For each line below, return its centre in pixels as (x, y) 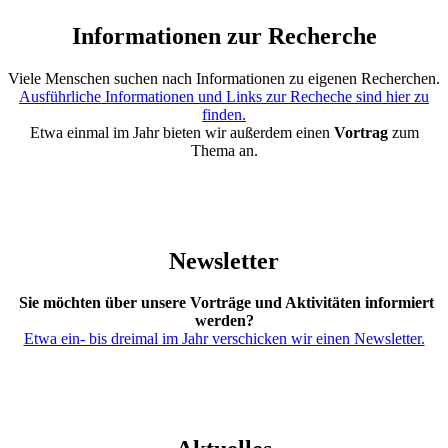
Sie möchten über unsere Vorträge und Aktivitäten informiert (224, 303)
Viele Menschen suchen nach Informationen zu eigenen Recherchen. (224, 78)
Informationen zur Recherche (224, 35)
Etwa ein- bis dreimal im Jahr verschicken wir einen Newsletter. (224, 339)
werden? (224, 321)
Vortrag (360, 132)
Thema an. (224, 150)
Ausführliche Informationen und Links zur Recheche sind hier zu (224, 96)
